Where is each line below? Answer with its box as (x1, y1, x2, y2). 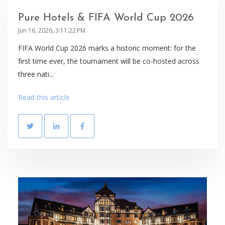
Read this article (18, 92, 70, 102)
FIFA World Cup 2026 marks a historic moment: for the (18, 43, 196, 53)
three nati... (18, 69, 54, 79)
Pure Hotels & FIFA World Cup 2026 (18, 13, 194, 24)
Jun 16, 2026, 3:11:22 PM (18, 26, 85, 35)
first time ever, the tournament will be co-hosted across (18, 56, 199, 66)
